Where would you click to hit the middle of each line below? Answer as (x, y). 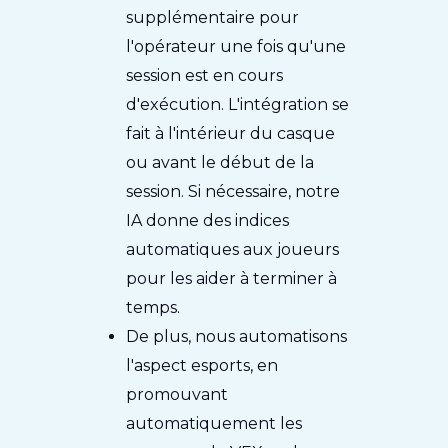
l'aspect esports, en (202, 365)
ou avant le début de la (220, 162)
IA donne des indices (208, 220)
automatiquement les (214, 423)
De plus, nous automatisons (237, 336)
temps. (153, 307)
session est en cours (205, 75)
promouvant (177, 394)
